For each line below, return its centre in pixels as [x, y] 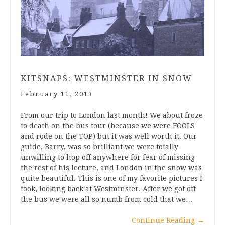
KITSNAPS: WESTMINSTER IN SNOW [106, 78]
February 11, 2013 [57, 94]
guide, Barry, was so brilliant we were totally [99, 146]
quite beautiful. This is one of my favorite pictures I [111, 178]
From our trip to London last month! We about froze [112, 115]
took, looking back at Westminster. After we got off [108, 189]
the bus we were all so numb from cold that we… [107, 199]
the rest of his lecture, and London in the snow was [111, 167]
